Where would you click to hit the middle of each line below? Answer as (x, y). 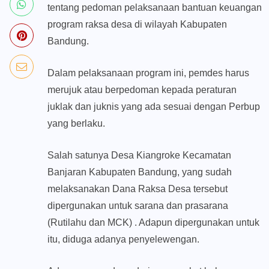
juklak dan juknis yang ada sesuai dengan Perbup (154, 107)
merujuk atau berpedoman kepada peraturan (142, 90)
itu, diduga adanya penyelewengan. (123, 240)
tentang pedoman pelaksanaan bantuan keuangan (155, 8)
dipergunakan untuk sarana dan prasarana (138, 206)
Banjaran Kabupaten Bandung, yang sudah (140, 172)
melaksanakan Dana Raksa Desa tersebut (138, 189)
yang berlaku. (76, 124)
